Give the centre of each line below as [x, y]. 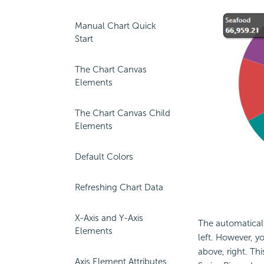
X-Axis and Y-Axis [109, 218]
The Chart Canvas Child [123, 113]
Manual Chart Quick [115, 26]
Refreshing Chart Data [119, 187]
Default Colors [104, 157]
